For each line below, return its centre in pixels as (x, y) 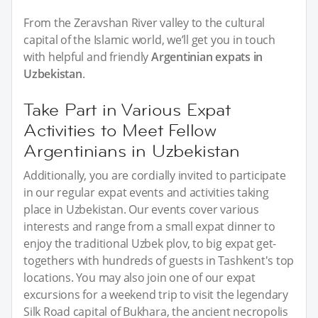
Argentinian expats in (207, 56)
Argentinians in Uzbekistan (132, 150)
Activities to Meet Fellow (120, 130)
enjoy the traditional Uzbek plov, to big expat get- (150, 243)
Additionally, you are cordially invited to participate (155, 175)
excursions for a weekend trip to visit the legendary (156, 294)
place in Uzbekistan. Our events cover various (141, 209)
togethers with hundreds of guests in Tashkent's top (159, 260)
